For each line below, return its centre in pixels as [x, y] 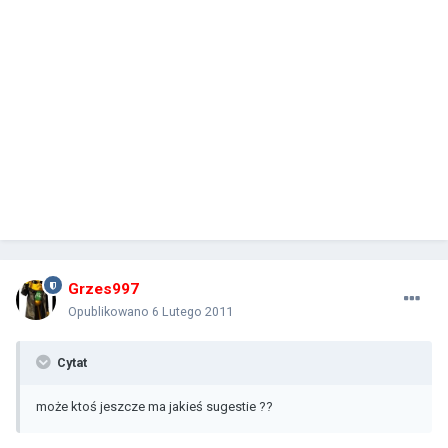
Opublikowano [110, 311]
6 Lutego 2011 [192, 311]
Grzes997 [103, 288]
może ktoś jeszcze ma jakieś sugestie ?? [154, 406]
